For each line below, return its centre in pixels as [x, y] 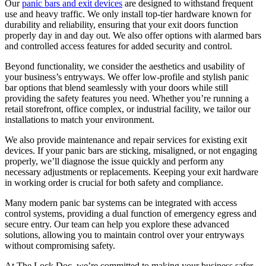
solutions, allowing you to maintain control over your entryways [124, 235]
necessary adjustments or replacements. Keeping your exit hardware [132, 172]
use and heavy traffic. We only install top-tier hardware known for [128, 14]
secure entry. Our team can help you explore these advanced [117, 224]
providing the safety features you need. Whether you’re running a [127, 98]
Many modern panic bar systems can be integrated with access [121, 202]
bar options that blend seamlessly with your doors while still [116, 87]
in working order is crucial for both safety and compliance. [114, 182]
